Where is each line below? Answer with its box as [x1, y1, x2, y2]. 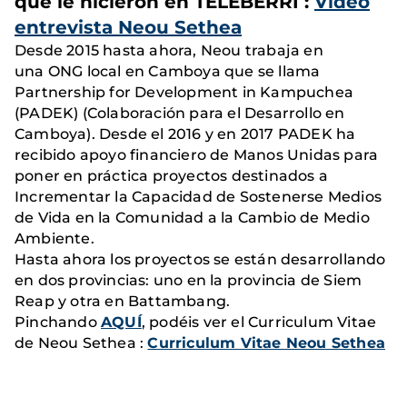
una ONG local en [15, 63, 149, 80]
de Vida [15, 209, 72, 226]
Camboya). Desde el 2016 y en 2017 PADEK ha [15, 125, 356, 143]
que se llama [220, 63, 321, 80]
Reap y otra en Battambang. [15, 293, 231, 310]
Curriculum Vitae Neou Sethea [147, 334, 386, 352]
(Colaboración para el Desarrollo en [78, 104, 345, 122]
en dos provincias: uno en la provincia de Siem [15, 272, 362, 289]
